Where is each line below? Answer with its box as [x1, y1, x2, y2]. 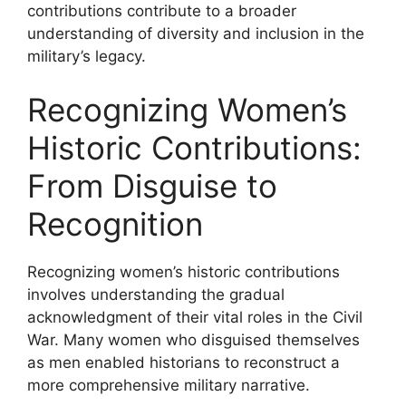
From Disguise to [27, 167, 277, 205]
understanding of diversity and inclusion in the [27, 24, 364, 43]
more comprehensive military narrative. [27, 376, 310, 394]
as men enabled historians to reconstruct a [27, 353, 340, 372]
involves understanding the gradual [27, 285, 285, 304]
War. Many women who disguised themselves [27, 331, 360, 349]
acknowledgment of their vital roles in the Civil [27, 308, 362, 326]
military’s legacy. [27, 46, 146, 65]
